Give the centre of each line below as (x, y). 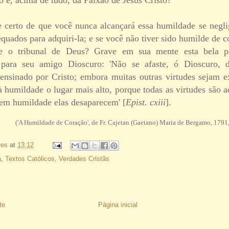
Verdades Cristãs (84, 158)
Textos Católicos (30, 158)
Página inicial (118, 204)
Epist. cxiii (146, 102)
